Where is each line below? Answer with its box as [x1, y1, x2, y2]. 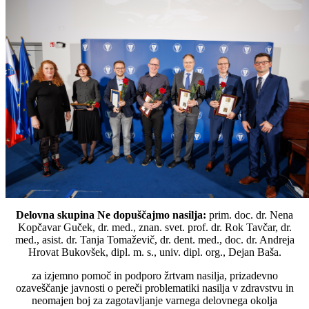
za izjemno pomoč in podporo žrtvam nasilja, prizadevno [31, 269, 278, 281]
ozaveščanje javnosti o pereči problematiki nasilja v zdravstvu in [15, 281, 294, 294]
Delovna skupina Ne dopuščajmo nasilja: [16, 208, 209, 221]
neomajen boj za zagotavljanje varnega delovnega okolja [32, 294, 277, 306]
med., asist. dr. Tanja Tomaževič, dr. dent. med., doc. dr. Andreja [14, 233, 295, 246]
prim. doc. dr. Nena [209, 208, 293, 221]
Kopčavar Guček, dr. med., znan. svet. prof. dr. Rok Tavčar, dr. [17, 221, 292, 233]
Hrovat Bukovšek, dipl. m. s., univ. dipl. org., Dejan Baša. [28, 246, 281, 258]
